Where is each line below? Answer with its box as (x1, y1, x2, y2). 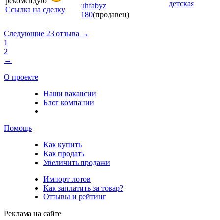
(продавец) (93, 10, 129, 19)
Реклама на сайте (4, 209, 61, 218)
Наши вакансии (43, 89, 96, 98)
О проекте (4, 72, 38, 81)
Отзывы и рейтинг (43, 192, 106, 201)
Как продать (43, 149, 84, 158)
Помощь (4, 123, 32, 132)
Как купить (43, 140, 82, 149)
